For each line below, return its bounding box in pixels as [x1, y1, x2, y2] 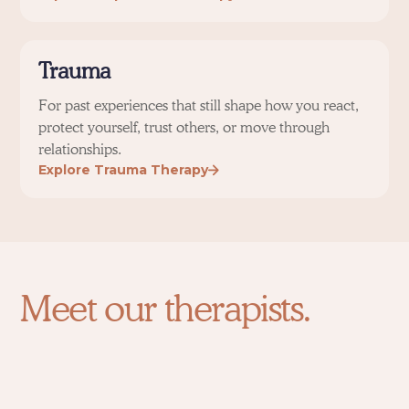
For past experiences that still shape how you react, [38, 97, 360, 114]
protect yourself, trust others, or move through [38, 119, 330, 136]
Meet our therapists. [20, 286, 311, 330]
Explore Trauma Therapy [38, 162, 209, 178]
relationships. [38, 141, 122, 158]
